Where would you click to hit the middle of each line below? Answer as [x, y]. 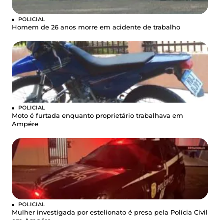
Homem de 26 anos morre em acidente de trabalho [96, 27]
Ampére [25, 124]
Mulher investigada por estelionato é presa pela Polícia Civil [110, 212]
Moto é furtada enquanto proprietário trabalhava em [97, 115]
